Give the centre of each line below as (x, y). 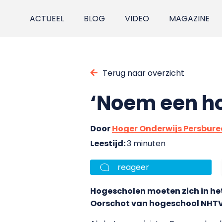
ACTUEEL (47, 19)
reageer (133, 167)
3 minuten (146, 143)
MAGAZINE (190, 19)
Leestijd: (109, 143)
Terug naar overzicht (143, 73)
